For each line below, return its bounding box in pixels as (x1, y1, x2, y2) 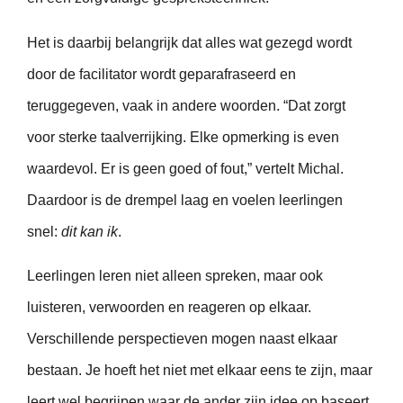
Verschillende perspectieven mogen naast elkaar (27, 330, 337, 346)
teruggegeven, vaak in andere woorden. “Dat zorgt (27, 97, 345, 113)
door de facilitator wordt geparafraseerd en (27, 66, 296, 82)
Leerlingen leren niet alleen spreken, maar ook (27, 267, 323, 283)
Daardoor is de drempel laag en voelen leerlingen (27, 192, 343, 208)
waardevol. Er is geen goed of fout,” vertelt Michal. (27, 160, 344, 176)
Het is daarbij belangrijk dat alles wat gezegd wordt (27, 34, 352, 50)
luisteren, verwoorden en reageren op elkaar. (27, 299, 311, 315)
